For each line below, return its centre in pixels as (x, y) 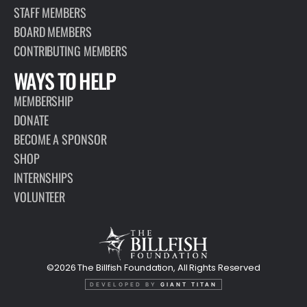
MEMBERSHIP (44, 101)
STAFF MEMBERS (50, 13)
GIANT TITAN (189, 284)
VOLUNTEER (40, 197)
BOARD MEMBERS (53, 32)
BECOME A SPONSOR (60, 139)
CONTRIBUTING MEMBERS (71, 51)
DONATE (31, 120)
